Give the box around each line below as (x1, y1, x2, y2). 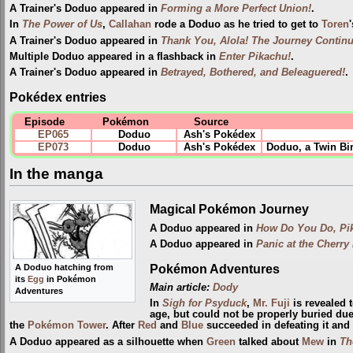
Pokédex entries (9, 89, 106, 104)
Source (193, 116, 229, 128)
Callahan (109, 19, 151, 31)
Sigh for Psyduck (162, 298, 247, 310)
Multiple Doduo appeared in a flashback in (9, 51, 219, 63)
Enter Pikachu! (219, 51, 291, 63)
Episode (24, 116, 65, 128)
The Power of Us (22, 19, 102, 31)
